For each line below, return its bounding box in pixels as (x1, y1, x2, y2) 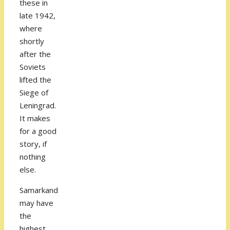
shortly (20, 36, 44, 47)
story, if (20, 139, 47, 149)
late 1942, (20, 10, 55, 21)
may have (20, 198, 53, 208)
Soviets (20, 62, 46, 72)
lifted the (20, 74, 51, 85)
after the (20, 49, 51, 60)
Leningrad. (20, 100, 56, 111)
